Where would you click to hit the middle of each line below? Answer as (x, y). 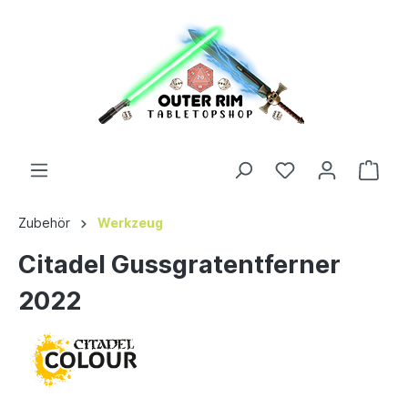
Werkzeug (130, 223)
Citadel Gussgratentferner (179, 265)
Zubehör (44, 223)
